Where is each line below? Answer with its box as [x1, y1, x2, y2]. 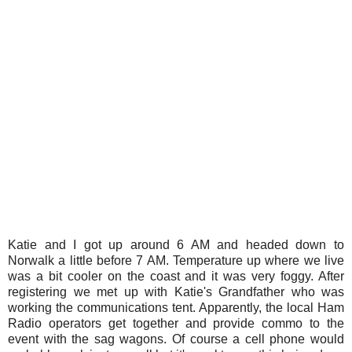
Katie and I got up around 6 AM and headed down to [8, 238, 344, 252]
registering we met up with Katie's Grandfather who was [8, 285, 344, 299]
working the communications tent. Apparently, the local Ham [8, 301, 344, 315]
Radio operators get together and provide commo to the [8, 317, 344, 331]
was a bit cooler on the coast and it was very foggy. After [8, 269, 344, 284]
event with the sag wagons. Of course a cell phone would [8, 332, 344, 346]
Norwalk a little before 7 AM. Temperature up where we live [8, 254, 344, 268]
